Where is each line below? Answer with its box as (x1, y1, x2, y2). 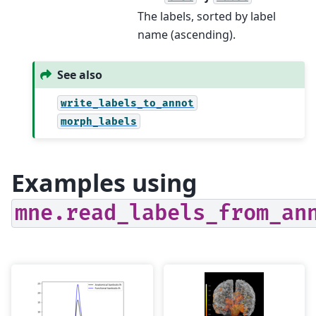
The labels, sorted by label (138, 8, 276, 24)
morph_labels (61, 115, 138, 128)
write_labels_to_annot (61, 97, 195, 109)
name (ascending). (138, 26, 236, 42)
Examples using (11, 166, 197, 200)
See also (57, 66, 103, 83)
